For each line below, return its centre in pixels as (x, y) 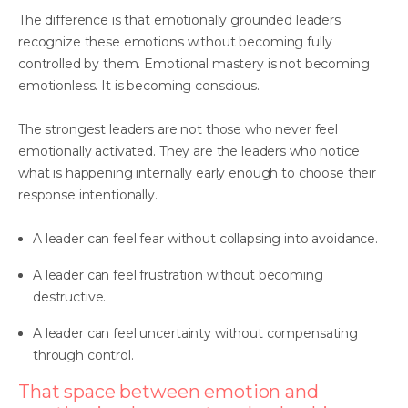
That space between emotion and (168, 391)
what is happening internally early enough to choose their (198, 173)
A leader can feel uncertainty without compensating (195, 333)
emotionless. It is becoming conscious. (139, 85)
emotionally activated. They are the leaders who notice (189, 151)
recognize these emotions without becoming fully (175, 41)
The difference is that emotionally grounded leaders (179, 20)
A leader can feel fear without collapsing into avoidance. (206, 238)
